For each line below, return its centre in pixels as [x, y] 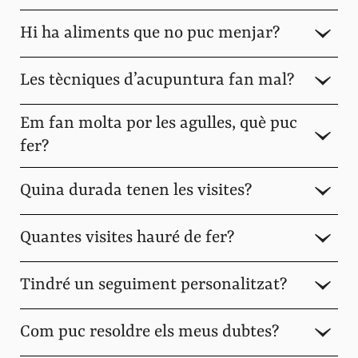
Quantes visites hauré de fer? [127, 238]
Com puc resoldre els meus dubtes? [149, 332]
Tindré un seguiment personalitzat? [153, 285]
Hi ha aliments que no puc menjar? [150, 33]
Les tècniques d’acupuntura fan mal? [157, 80]
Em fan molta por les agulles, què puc [159, 124]
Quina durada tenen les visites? [136, 191]
